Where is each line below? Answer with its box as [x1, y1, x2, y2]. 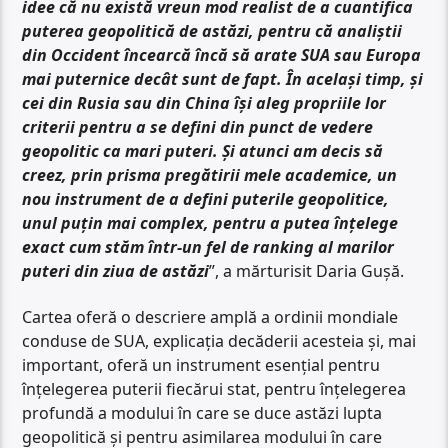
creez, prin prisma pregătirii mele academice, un [22, 163, 398, 186]
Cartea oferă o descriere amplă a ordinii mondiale [22, 306, 399, 329]
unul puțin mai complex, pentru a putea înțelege [22, 211, 399, 234]
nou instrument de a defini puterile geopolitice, [22, 187, 390, 210]
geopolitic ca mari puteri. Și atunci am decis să [22, 139, 384, 162]
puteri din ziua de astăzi [22, 259, 210, 282]
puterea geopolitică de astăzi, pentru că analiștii [22, 19, 403, 42]
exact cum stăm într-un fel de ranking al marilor [22, 235, 395, 258]
